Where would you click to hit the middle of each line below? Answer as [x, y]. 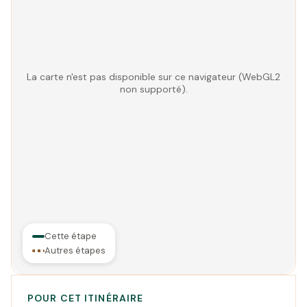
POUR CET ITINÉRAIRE [86, 298]
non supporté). [153, 89]
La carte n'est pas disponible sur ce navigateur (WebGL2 [153, 77]
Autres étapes [75, 250]
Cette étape [71, 236]
